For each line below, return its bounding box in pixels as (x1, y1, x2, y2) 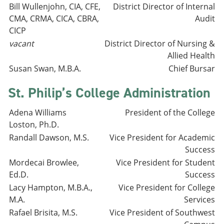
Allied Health (167, 50, 215, 61)
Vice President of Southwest (109, 207, 215, 218)
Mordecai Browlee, (9, 157, 79, 168)
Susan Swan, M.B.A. (9, 63, 81, 74)
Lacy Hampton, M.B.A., (9, 182, 92, 193)
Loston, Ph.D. (9, 119, 59, 130)
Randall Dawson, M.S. (9, 132, 89, 143)
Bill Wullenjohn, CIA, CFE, (9, 1, 100, 12)
